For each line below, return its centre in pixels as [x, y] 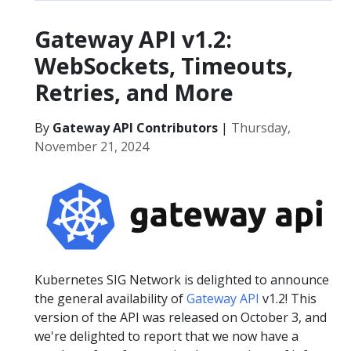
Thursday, [261, 128]
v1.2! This [288, 298]
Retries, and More [134, 92]
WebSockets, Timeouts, [164, 65]
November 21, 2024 [92, 147]
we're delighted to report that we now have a [166, 336]
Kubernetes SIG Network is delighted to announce [182, 279]
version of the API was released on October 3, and [181, 317]
